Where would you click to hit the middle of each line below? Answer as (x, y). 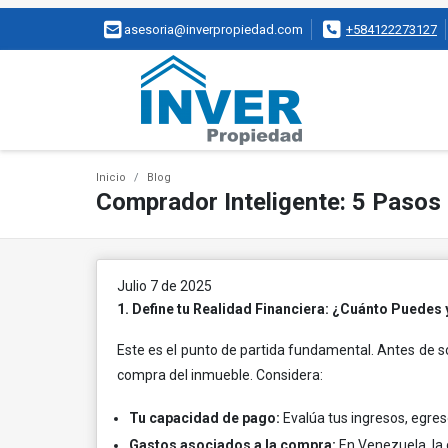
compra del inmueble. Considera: (220, 375)
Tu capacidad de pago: (204, 418)
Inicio (111, 177)
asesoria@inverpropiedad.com (213, 30)
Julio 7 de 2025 (164, 286)
